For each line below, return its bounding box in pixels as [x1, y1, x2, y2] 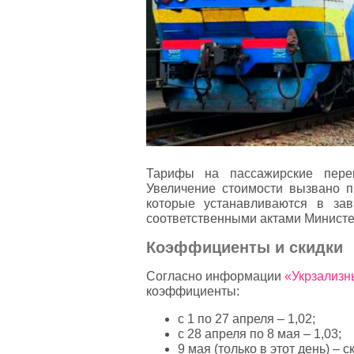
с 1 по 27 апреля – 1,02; [177, 312, 315, 326]
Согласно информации [145, 269, 284, 284]
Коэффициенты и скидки [145, 239, 343, 257]
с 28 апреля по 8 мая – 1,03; [177, 327, 341, 341]
